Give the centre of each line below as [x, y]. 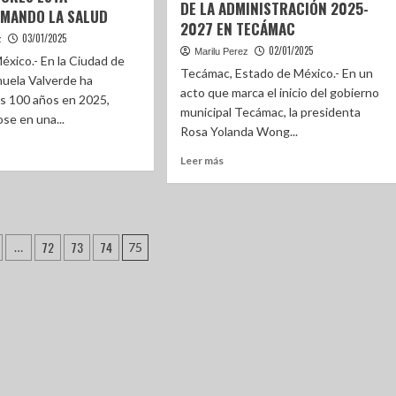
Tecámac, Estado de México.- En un [277, 73]
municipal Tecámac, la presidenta [271, 112]
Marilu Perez [222, 51]
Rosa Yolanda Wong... [240, 131]
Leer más [202, 160]
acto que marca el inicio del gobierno [280, 92]
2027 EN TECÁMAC [238, 29]
